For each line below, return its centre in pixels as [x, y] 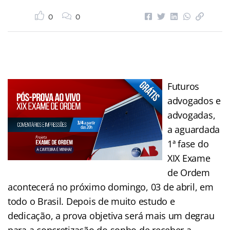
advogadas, [191, 115]
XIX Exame [189, 158]
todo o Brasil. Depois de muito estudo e [91, 201]
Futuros [184, 86]
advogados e [194, 100]
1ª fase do [188, 143]
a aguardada [194, 129]
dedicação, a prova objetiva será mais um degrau [111, 215]
